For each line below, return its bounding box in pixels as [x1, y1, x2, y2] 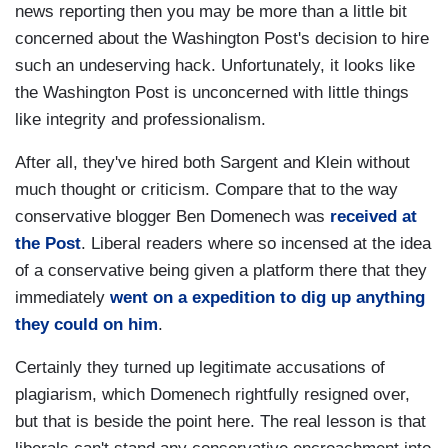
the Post [15, 234, 81, 254]
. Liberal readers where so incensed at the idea [81, 234, 431, 254]
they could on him [15, 315, 158, 335]
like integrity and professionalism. [15, 110, 266, 130]
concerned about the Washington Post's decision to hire [15, 29, 429, 49]
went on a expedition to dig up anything [110, 288, 425, 308]
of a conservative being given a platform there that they [15, 261, 427, 281]
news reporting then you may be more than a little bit [15, 2, 407, 22]
